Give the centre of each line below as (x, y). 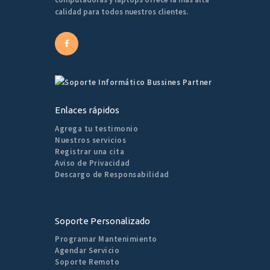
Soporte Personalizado (102, 221)
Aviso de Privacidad (93, 163)
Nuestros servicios (90, 140)
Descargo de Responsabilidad (112, 174)
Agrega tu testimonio (96, 128)
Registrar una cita (89, 151)
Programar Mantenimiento (106, 239)
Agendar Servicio (87, 251)
